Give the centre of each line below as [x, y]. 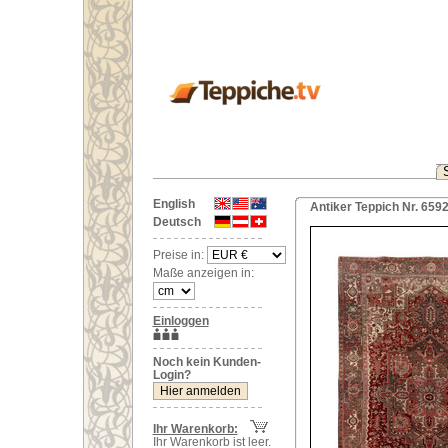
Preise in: [179, 255]
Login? [171, 375]
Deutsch [176, 222]
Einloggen [180, 321]
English [173, 204]
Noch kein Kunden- [206, 362]
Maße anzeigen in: [203, 273]
